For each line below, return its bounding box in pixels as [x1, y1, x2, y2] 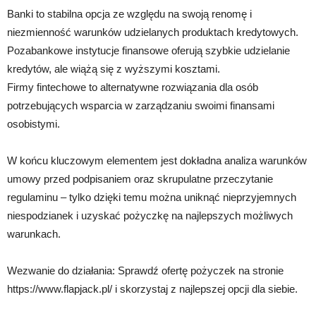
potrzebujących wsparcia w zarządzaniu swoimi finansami [7, 99, 274, 111]
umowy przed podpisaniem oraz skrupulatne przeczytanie [7, 172, 273, 185]
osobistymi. [7, 117, 60, 130]
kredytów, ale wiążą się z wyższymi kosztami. [7, 62, 220, 75]
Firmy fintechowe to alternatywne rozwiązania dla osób [7, 80, 258, 93]
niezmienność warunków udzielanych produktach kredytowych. [7, 25, 298, 38]
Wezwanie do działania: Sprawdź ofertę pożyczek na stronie [7, 264, 284, 276]
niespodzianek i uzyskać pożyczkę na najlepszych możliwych [7, 209, 293, 221]
